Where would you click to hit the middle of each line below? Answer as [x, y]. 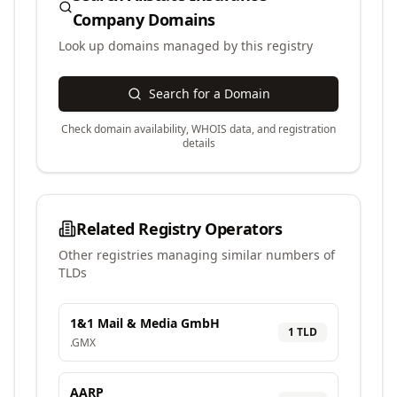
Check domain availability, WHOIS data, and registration [198, 129]
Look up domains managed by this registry [186, 46]
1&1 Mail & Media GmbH [145, 323]
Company [108, 19]
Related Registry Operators [179, 229]
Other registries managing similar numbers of [197, 255]
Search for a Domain [209, 93]
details [198, 143]
